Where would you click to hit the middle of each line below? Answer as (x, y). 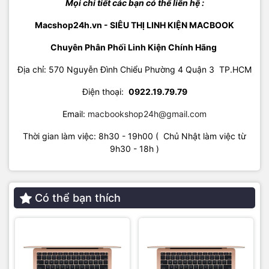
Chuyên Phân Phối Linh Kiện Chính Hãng (134, 47)
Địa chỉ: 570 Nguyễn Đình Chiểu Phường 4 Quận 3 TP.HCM (134, 70)
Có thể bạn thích (78, 198)
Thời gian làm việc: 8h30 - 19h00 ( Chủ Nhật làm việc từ (134, 136)
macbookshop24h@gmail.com (147, 114)
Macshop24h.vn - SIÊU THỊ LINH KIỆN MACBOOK (134, 25)
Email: (75, 114)
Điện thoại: (105, 92)
